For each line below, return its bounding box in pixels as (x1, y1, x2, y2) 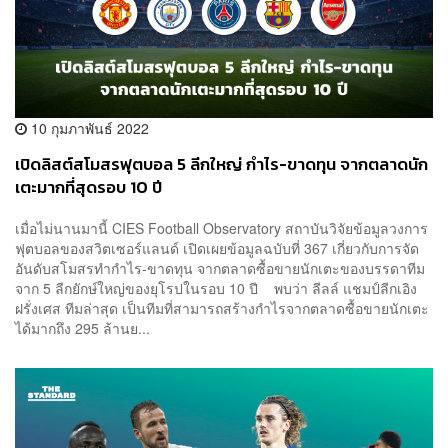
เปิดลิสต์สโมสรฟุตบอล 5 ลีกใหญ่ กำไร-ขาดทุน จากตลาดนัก (15, 151, 428, 177)
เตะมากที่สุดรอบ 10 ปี (15, 174, 162, 200)
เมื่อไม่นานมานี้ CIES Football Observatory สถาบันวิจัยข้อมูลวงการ (15, 218, 428, 239)
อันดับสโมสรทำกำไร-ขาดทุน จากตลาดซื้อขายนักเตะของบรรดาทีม (15, 258, 425, 279)
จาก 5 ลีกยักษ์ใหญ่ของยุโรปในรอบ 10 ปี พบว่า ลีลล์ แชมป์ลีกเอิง (15, 278, 417, 299)
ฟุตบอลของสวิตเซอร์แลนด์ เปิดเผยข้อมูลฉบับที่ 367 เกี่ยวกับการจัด (15, 238, 419, 259)
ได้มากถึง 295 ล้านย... (15, 318, 150, 339)
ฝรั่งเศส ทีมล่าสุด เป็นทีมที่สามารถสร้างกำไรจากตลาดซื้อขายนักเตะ (15, 298, 429, 319)
